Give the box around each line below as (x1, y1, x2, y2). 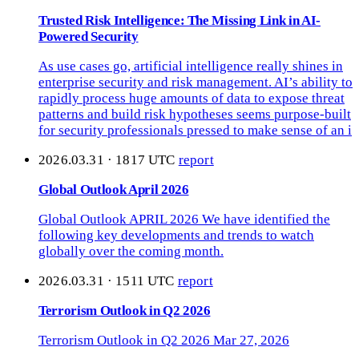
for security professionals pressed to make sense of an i (38, 123, 352, 139)
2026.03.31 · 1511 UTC (38, 273, 178, 289)
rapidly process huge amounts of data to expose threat (38, 91, 345, 107)
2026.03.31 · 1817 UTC (38, 152, 179, 168)
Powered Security (38, 29, 139, 45)
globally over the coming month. (38, 244, 224, 260)
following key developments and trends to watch (38, 228, 314, 244)
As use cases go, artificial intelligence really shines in (38, 58, 343, 75)
